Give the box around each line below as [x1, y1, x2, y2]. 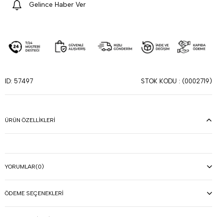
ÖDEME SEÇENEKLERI [5, 190, 63, 197]
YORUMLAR [5, 163, 35, 170]
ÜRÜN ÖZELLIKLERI [5, 117, 55, 124]
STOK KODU [141, 77, 177, 85]
